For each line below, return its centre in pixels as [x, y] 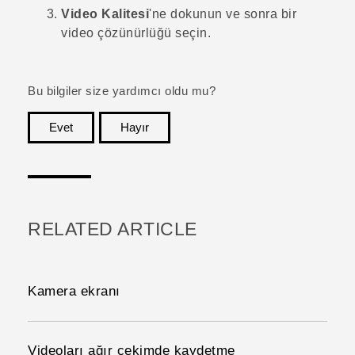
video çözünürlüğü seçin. [136, 33]
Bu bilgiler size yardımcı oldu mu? [122, 92]
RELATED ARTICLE [113, 230]
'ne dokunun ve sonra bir [223, 14]
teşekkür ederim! [281, 152]
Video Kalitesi [105, 14]
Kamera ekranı [74, 292]
